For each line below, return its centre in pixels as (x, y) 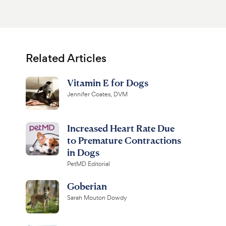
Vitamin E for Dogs (107, 82)
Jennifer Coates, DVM (97, 94)
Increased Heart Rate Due (121, 128)
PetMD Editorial (88, 164)
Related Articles (66, 58)
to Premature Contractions (124, 140)
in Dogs (83, 152)
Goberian (87, 186)
